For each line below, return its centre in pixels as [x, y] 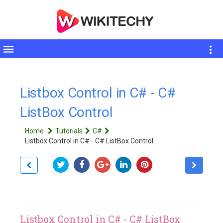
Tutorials [69, 131]
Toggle [16, 53]
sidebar [17, 64]
